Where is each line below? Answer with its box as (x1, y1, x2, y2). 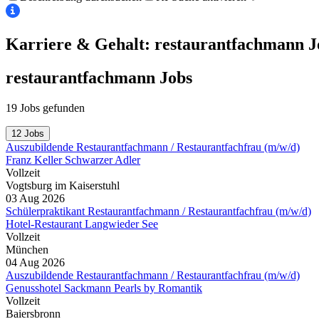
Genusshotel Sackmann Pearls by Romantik (6, 281, 202, 294)
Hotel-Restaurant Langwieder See (6, 217, 158, 230)
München (6, 243, 48, 256)
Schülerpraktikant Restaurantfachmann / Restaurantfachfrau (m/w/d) (6, 204, 311, 217)
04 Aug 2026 (6, 256, 65, 268)
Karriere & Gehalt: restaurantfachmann (6, 34, 304, 53)
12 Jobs (11, 127, 44, 139)
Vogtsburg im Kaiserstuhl (6, 179, 120, 192)
